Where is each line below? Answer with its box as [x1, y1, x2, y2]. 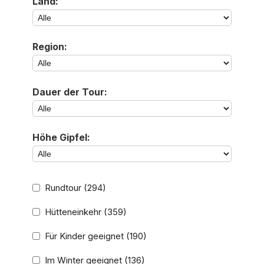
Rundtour [42, 183, 84, 194]
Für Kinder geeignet [42, 231, 126, 242]
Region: [32, 41, 70, 53]
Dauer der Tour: [32, 87, 110, 98]
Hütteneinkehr [42, 207, 104, 218]
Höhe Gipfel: [32, 132, 93, 144]
